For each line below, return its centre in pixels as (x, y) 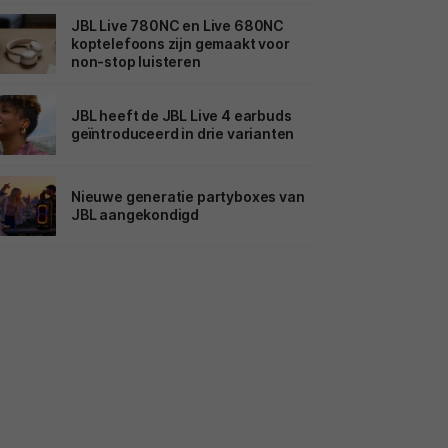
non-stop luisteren (136, 61)
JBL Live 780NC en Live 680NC (177, 25)
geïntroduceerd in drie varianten (183, 133)
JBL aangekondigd (135, 214)
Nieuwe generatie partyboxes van (188, 196)
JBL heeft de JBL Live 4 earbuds (181, 115)
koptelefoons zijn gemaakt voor (180, 43)
